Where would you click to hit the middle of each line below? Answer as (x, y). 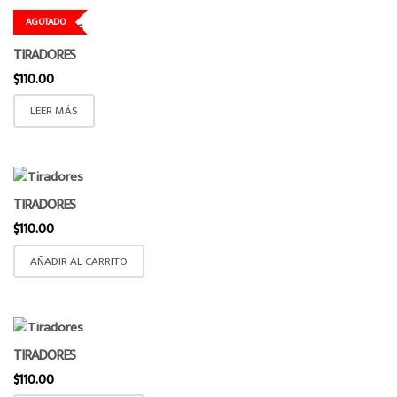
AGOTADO (46, 22)
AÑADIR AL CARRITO (79, 261)
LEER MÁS (54, 111)
